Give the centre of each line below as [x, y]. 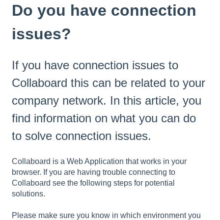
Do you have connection [104, 10]
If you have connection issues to [95, 65]
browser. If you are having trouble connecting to [94, 172]
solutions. [29, 193]
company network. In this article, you [107, 101]
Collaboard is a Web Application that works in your [99, 161]
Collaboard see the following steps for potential [93, 183]
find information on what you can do [104, 118]
